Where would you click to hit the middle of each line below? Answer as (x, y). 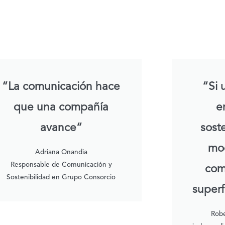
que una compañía (61, 108)
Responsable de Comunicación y (61, 165)
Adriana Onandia (61, 153)
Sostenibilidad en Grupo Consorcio (61, 178)
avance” (61, 128)
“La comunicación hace (61, 87)
